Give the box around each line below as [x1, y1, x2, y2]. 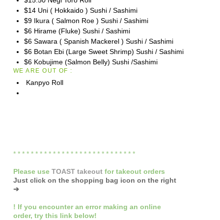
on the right [137, 176, 178, 184]
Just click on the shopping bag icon [13, 176, 137, 184]
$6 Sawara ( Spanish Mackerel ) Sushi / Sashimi [24, 37, 173, 46]
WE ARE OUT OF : [13, 67, 75, 74]
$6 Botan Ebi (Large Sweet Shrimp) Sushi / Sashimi [24, 48, 184, 56]
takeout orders [113, 167, 167, 175]
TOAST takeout [51, 167, 103, 175]
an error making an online [75, 202, 161, 211]
